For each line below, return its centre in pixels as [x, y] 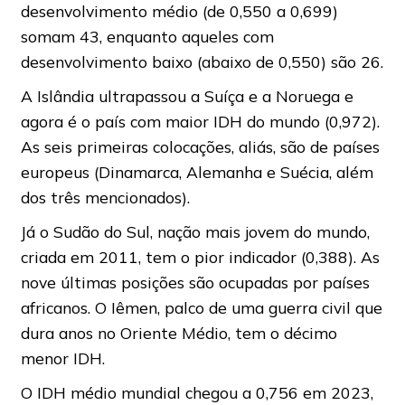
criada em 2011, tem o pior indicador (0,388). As [200, 257]
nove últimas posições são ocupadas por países [195, 282]
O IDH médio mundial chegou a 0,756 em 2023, [197, 392]
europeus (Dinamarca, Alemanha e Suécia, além [197, 172]
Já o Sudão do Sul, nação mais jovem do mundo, [195, 231]
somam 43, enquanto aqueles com [147, 36]
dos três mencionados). [105, 197]
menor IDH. [62, 358]
